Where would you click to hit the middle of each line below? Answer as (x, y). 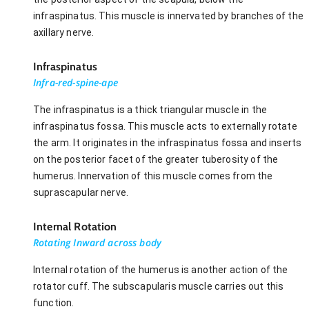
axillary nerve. (64, 32)
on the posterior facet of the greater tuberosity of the (156, 159)
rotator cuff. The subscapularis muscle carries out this (159, 286)
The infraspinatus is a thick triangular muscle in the (150, 109)
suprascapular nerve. (81, 192)
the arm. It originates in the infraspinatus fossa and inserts (168, 142)
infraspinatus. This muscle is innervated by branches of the (168, 16)
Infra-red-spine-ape (76, 82)
